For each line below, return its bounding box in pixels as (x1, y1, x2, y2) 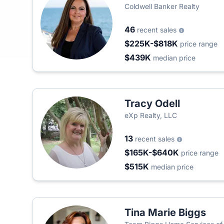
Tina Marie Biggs (124, 206, 206, 218)
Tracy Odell (124, 97, 180, 109)
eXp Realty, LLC (124, 111, 177, 119)
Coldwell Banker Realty (124, 2, 199, 10)
